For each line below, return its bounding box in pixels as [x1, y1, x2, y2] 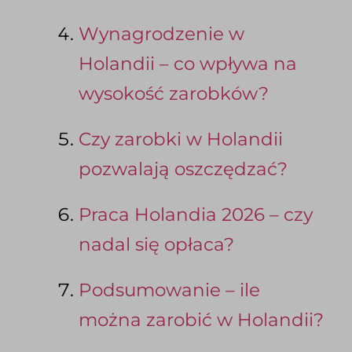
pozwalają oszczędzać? [79, 158, 288, 181]
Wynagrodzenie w [79, 23, 244, 46]
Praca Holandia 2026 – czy [79, 203, 313, 226]
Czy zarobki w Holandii [79, 128, 283, 151]
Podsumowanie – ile [79, 279, 260, 302]
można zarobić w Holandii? [79, 309, 324, 332]
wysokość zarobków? [79, 82, 269, 105]
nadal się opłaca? [79, 233, 234, 256]
